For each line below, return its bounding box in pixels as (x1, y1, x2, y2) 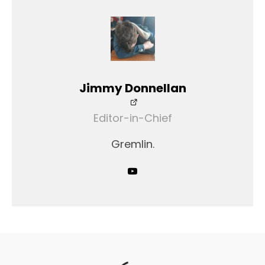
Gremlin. (111, 136, 154, 151)
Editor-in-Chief (93, 110, 172, 125)
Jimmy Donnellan (79, 79, 186, 96)
